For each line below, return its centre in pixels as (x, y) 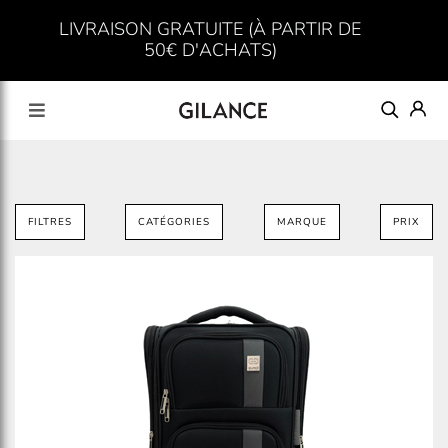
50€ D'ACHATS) (210, 50)
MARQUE (301, 221)
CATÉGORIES (174, 221)
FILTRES (50, 221)
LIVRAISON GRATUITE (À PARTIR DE (210, 29)
